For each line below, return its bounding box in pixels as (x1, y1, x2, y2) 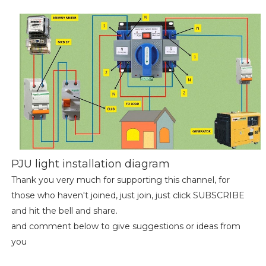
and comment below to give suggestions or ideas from (11, 220, 240, 232)
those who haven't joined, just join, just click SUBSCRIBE (11, 189, 245, 201)
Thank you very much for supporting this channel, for (11, 174, 230, 185)
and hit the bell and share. (11, 205, 118, 216)
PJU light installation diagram (11, 157, 170, 170)
